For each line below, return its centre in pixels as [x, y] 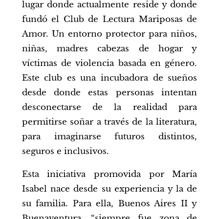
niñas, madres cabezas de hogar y [109, 48]
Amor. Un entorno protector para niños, [109, 34]
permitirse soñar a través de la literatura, [109, 122]
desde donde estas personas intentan [109, 92]
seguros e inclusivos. [65, 151]
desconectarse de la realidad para [109, 107]
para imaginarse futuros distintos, [109, 136]
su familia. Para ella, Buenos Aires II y [109, 203]
